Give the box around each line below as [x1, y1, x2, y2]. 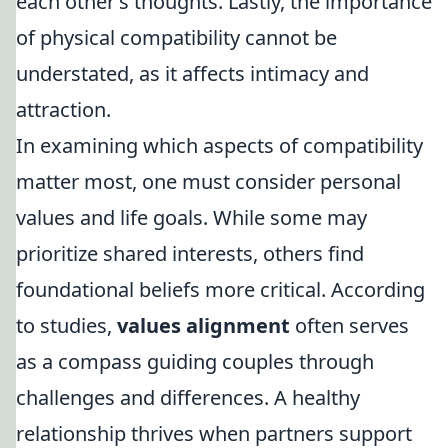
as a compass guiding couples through [16, 348, 374, 375]
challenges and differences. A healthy [16, 384, 360, 411]
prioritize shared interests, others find [16, 240, 364, 267]
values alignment [117, 312, 290, 339]
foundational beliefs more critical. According [16, 276, 425, 303]
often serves [290, 312, 409, 339]
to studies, [16, 312, 117, 339]
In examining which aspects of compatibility [16, 132, 423, 159]
